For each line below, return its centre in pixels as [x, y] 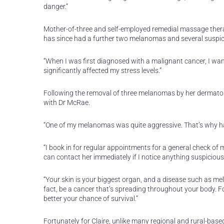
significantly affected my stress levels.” [102, 70]
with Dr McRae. [67, 102]
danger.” [56, 6]
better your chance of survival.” [91, 198]
